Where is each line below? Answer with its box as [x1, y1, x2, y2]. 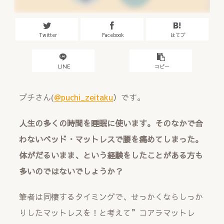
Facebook [102, 31, 124, 38]
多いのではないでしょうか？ [19, 165, 123, 176]
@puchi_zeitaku [54, 91, 113, 103]
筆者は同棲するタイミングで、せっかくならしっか [19, 190, 203, 202]
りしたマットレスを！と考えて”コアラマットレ [19, 206, 195, 218]
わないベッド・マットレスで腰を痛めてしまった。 [19, 133, 203, 144]
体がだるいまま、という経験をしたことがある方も [19, 149, 203, 160]
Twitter [38, 31, 57, 38]
